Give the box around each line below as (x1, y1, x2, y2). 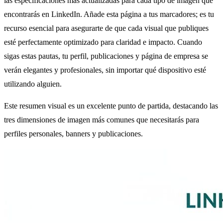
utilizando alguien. (4, 79, 62, 88)
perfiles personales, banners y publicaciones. (4, 129, 143, 138)
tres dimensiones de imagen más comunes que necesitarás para (4, 115, 199, 124)
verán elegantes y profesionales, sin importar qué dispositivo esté (4, 65, 206, 74)
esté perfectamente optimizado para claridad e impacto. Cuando (4, 37, 202, 46)
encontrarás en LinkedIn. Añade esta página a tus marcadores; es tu (4, 9, 214, 18)
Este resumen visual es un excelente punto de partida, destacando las (4, 101, 218, 110)
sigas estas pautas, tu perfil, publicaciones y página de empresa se (4, 51, 208, 60)
